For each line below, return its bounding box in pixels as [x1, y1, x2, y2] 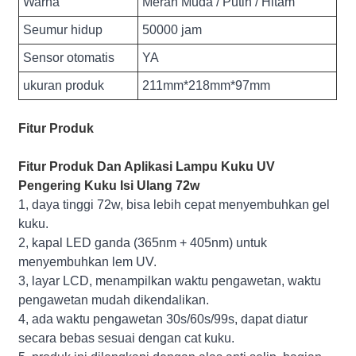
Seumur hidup [23, 22, 103, 37]
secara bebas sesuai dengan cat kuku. [18, 331, 235, 345]
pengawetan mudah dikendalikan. [18, 292, 210, 307]
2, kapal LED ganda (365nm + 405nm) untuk [18, 235, 268, 250]
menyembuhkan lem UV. [18, 254, 157, 269]
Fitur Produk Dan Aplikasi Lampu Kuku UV [18, 159, 276, 173]
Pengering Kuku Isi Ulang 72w [18, 178, 200, 192]
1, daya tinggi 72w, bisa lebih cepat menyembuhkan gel [18, 197, 331, 211]
